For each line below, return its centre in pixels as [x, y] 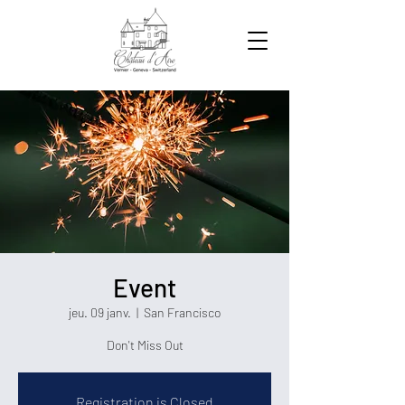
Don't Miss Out [145, 345]
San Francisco [182, 312]
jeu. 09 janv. [100, 312]
